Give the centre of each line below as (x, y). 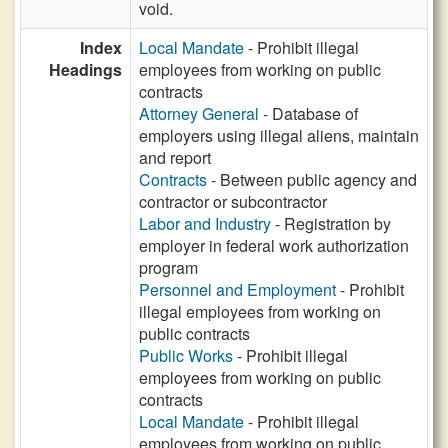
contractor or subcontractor (233, 201)
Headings (85, 69)
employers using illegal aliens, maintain (279, 135)
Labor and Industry (205, 223)
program (168, 267)
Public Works (186, 355)
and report (175, 157)
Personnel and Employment (237, 289)
